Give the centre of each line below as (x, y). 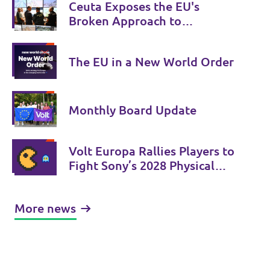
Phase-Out (98, 180)
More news (45, 208)
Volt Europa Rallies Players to (152, 151)
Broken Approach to (125, 21)
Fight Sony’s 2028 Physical (142, 165)
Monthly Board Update (133, 110)
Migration (97, 35)
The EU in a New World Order (151, 62)
